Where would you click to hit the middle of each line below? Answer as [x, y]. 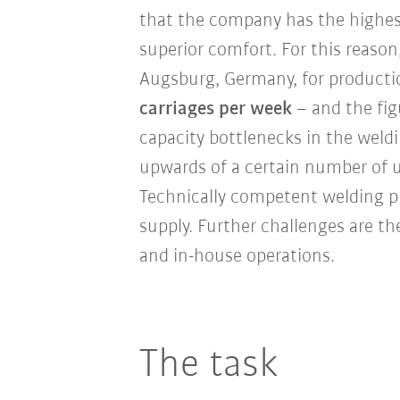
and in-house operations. [237, 256]
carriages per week [215, 109]
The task [208, 365]
